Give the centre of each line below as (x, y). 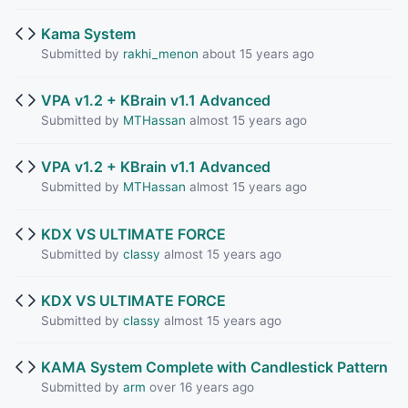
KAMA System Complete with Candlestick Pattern (214, 367)
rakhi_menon (160, 54)
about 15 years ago (256, 54)
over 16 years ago (199, 387)
